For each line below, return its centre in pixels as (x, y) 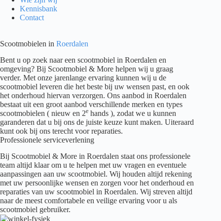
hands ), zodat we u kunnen (132, 113)
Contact (32, 18)
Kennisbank (38, 9)
